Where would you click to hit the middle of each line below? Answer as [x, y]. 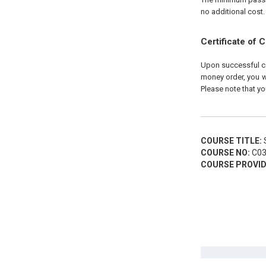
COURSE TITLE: [231, 141]
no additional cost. [232, 12]
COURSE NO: [225, 153]
